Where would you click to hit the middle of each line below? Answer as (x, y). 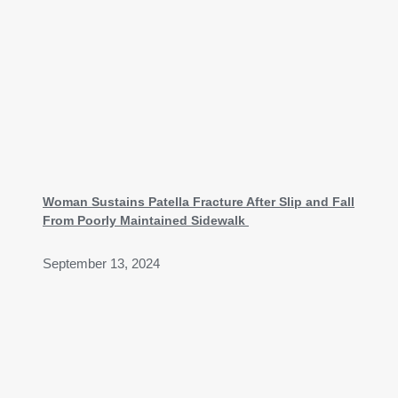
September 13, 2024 (101, 263)
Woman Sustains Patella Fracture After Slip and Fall (199, 201)
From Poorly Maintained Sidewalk (146, 220)
